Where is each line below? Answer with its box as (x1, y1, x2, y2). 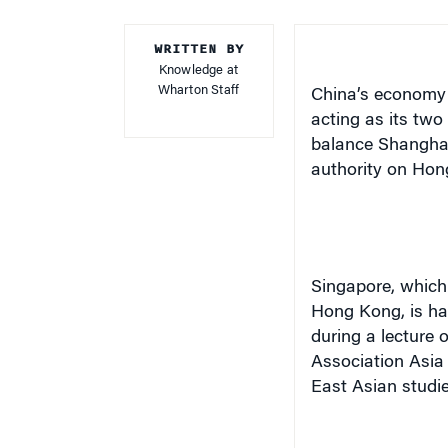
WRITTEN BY (153, 39, 244, 59)
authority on (310, 162, 412, 180)
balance (310, 137, 378, 155)
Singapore (310, 279, 391, 297)
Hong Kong (310, 304, 401, 322)
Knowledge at (158, 64, 239, 77)
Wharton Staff (157, 84, 240, 97)
